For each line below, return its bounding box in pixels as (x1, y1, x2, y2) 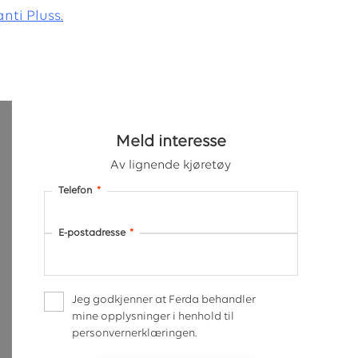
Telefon (58, 185, 93, 196)
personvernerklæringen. (71, 327, 197, 340)
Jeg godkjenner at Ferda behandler (71, 293, 256, 306)
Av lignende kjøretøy (110, 158, 232, 172)
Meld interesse (115, 133, 226, 150)
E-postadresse (58, 227, 125, 238)
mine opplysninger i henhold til (71, 310, 234, 323)
